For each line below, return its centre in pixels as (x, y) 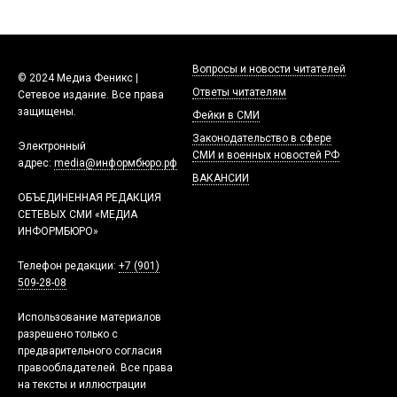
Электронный (52, 146)
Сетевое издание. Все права (91, 95)
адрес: (36, 163)
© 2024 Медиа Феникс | (78, 78)
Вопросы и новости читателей (269, 69)
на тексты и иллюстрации (82, 385)
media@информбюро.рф (116, 163)
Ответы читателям (239, 92)
